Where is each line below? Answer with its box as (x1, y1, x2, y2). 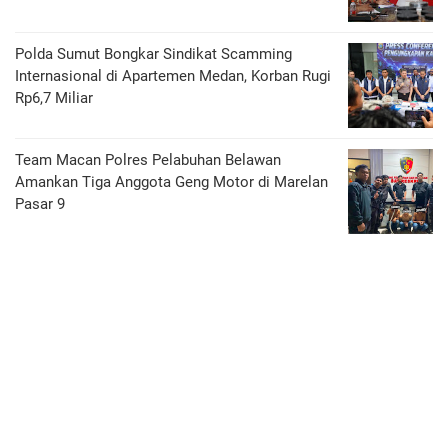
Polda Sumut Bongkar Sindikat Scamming (15, 45, 292, 63)
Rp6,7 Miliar (15, 89, 93, 107)
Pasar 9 (15, 195, 65, 213)
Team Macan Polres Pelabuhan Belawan (15, 151, 281, 169)
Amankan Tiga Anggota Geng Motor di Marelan (15, 173, 328, 191)
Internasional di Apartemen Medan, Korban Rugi (15, 67, 331, 85)
